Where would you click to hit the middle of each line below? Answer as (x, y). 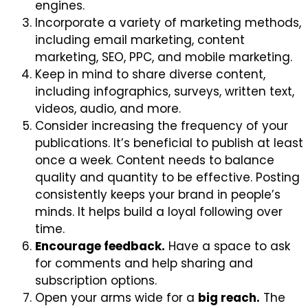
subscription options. (96, 280)
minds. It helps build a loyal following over (159, 211)
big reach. (229, 297)
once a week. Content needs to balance (155, 160)
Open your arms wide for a (117, 297)
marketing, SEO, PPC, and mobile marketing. (164, 57)
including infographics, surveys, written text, (165, 91)
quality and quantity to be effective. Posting (167, 177)
